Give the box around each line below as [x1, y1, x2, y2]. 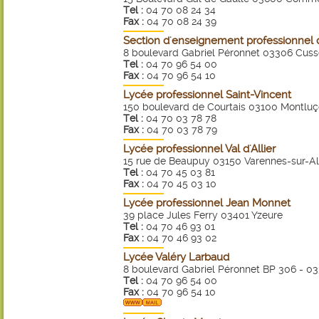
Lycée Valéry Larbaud [123, 251, 229, 263]
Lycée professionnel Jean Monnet [123, 197, 291, 209]
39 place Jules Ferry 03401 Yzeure [123, 209, 283, 221]
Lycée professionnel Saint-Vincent [123, 88, 291, 101]
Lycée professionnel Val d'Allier [123, 142, 276, 155]
